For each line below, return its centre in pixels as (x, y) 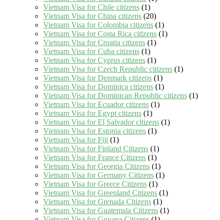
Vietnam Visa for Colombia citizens (98, 25)
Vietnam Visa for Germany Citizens (98, 175)
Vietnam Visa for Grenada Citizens (97, 202)
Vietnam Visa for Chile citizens (91, 7)
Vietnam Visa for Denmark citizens (97, 78)
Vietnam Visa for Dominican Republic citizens (115, 96)
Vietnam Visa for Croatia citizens (94, 43)
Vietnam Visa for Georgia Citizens (96, 166)
